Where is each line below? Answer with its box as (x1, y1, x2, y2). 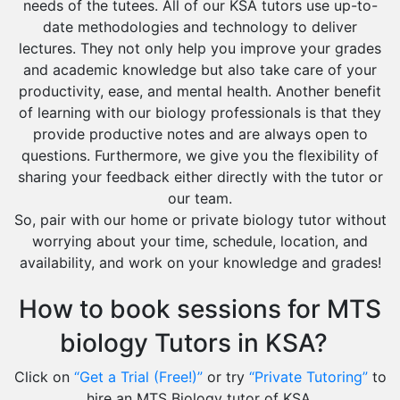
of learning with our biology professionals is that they (19, 104, 381, 121)
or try (202, 368, 249, 386)
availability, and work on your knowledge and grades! (19, 254, 381, 271)
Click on (13, 368, 74, 386)
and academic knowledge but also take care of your (23, 61, 377, 79)
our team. (168, 189, 232, 207)
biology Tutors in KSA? (60, 328, 340, 358)
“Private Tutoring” (248, 368, 368, 386)
